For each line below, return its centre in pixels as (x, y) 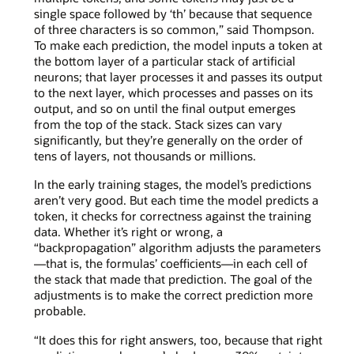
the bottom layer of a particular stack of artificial (164, 61)
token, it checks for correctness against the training (172, 216)
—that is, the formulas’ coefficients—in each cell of (170, 264)
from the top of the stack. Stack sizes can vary (158, 124)
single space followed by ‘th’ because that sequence (173, 14)
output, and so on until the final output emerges (164, 109)
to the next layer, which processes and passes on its (173, 93)
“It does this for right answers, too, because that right (178, 339)
